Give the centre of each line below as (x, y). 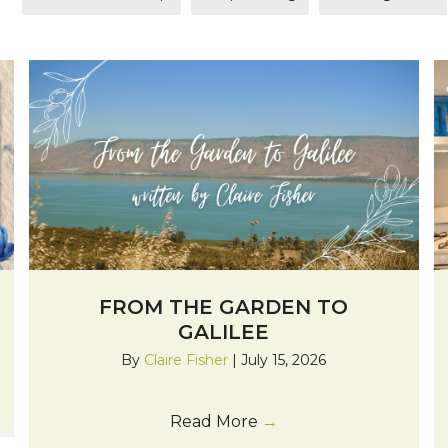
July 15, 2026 (284, 360)
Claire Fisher (188, 360)
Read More (215, 422)
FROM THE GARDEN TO (224, 307)
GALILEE (224, 332)
